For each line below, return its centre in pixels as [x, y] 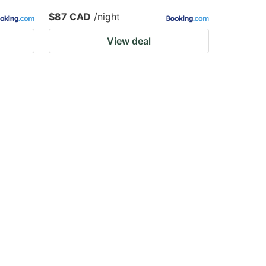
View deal [129, 41]
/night [107, 17]
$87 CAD [70, 17]
